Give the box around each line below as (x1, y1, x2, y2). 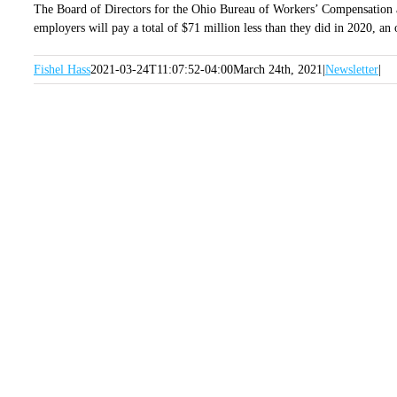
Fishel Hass (34, 63, 90, 76)
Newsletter (325, 63, 378, 76)
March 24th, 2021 (233, 63, 323, 76)
